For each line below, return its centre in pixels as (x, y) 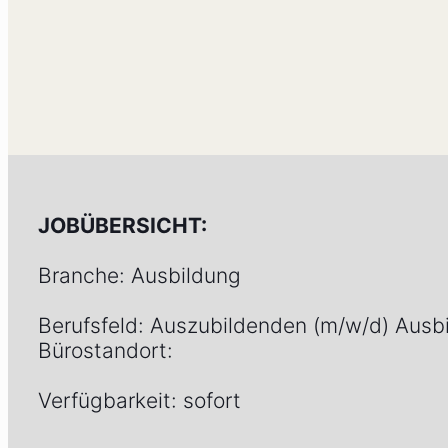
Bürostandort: (105, 350)
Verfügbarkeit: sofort (139, 400)
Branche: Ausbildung (139, 275)
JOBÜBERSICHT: (122, 225)
